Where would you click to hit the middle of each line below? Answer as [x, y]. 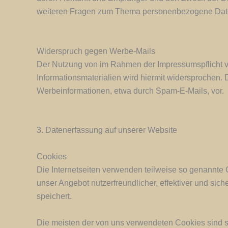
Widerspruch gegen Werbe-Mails [96, 51]
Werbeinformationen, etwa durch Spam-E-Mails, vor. [130, 91]
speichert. [54, 196]
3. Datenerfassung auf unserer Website [107, 130]
